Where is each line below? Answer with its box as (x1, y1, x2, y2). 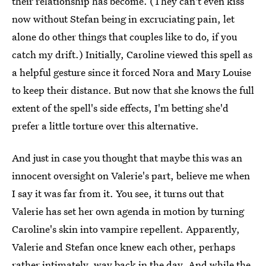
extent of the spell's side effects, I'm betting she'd (12, 101, 229, 115)
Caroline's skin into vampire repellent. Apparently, (12, 222, 240, 236)
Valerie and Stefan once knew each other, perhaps (12, 240, 235, 254)
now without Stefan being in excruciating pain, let (12, 12, 235, 26)
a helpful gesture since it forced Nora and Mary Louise (12, 65, 251, 79)
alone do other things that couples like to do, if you (12, 30, 237, 43)
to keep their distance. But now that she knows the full (12, 83, 254, 97)
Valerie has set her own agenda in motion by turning (12, 204, 244, 218)
